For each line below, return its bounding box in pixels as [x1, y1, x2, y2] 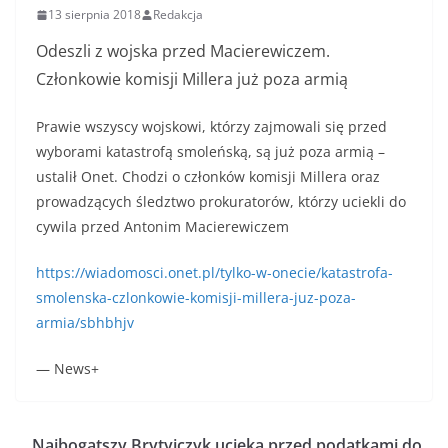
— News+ [36, 359, 99, 379]
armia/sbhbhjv [36, 313, 134, 333]
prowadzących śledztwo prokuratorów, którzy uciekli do [36, 192, 406, 212]
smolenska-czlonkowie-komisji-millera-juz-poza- [36, 288, 356, 308]
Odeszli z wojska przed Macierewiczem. [36, 40, 330, 63]
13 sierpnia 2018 [48, 6, 141, 24]
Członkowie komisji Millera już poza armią [36, 68, 348, 91]
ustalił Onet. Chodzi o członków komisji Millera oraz [36, 167, 380, 187]
